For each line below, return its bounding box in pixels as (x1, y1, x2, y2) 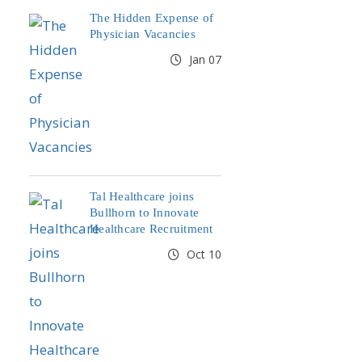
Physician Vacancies (90, 27, 196, 40)
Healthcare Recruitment (90, 222, 213, 235)
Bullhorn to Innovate (90, 206, 199, 219)
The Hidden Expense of (90, 11, 214, 24)
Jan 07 (186, 52, 221, 67)
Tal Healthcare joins (90, 190, 194, 203)
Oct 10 (183, 246, 221, 262)
